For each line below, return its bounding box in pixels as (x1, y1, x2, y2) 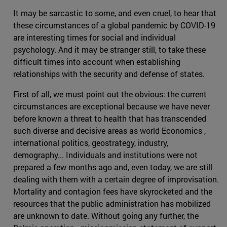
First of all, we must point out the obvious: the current (13, 89, 207, 100)
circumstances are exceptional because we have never (13, 101, 210, 112)
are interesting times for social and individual (13, 32, 176, 43)
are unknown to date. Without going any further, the (13, 210, 199, 221)
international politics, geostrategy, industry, (13, 137, 168, 148)
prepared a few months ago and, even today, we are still (13, 162, 212, 173)
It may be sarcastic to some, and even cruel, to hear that (13, 8, 216, 19)
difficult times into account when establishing (13, 56, 180, 67)
